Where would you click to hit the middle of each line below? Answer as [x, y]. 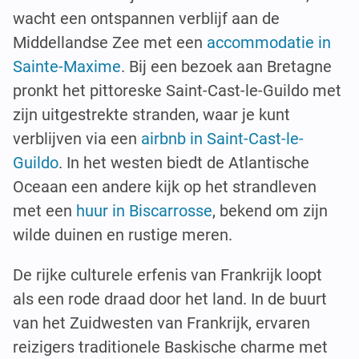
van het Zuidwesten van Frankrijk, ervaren [161, 323]
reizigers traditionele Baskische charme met [170, 347]
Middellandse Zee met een [110, 43]
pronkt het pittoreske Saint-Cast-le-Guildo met [177, 91]
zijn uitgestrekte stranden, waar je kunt [151, 115]
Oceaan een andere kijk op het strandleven [165, 187]
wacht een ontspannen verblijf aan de [146, 19]
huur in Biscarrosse [144, 211]
